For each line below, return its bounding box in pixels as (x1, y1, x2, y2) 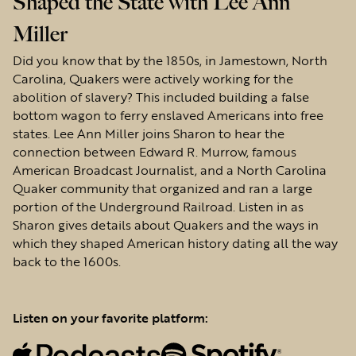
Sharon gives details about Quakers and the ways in (13, 215, 319, 233)
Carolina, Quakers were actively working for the (13, 69, 293, 87)
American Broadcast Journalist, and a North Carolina (13, 161, 327, 178)
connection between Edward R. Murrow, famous (13, 142, 296, 160)
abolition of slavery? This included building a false (13, 87, 309, 105)
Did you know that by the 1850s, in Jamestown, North (13, 51, 327, 68)
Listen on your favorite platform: (13, 308, 208, 326)
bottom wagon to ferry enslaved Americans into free (13, 106, 323, 123)
